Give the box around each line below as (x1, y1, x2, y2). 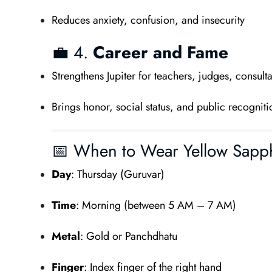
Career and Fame (92, 40, 228, 65)
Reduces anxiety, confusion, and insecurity (51, 12, 245, 28)
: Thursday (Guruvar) (70, 166, 165, 182)
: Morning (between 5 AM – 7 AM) (75, 197, 236, 213)
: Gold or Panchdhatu (80, 228, 177, 244)
